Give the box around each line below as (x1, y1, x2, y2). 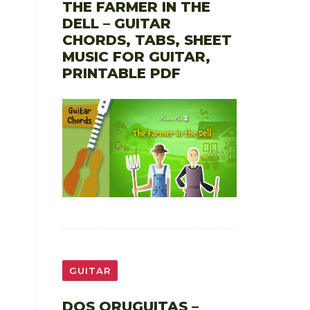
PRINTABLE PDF (62, 64, 181, 82)
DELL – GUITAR (62, 15, 171, 32)
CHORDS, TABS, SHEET (62, 31, 232, 48)
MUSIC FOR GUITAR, (62, 48, 210, 65)
